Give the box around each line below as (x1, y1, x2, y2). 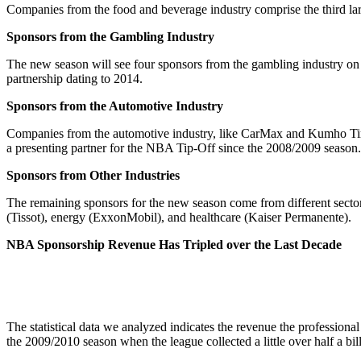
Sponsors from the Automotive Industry (6, 98, 223, 113)
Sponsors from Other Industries (6, 168, 180, 182)
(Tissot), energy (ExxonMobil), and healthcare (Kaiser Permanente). (6, 210, 351, 224)
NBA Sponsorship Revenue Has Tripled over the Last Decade (6, 237, 342, 251)
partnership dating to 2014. (6, 71, 143, 85)
